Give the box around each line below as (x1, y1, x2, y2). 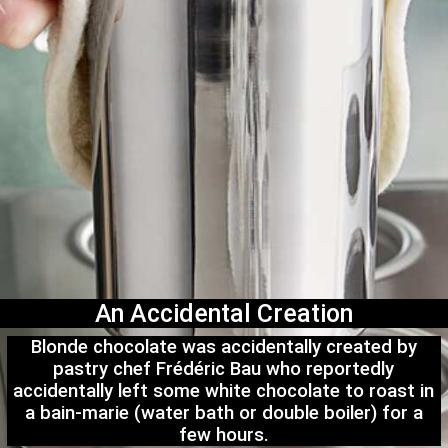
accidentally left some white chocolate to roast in (13, 379, 435, 402)
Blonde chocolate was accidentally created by (30, 335, 417, 358)
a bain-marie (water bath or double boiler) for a (24, 401, 423, 424)
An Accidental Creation (95, 299, 353, 329)
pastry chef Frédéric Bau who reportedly (53, 357, 395, 380)
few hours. (178, 423, 269, 446)
